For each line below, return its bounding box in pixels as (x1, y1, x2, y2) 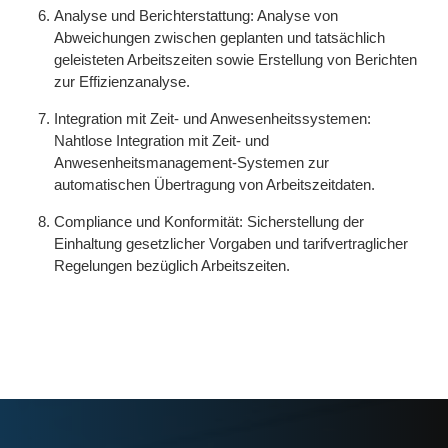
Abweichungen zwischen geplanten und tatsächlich (54, 29, 385, 46)
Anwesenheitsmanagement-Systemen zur (54, 154, 329, 171)
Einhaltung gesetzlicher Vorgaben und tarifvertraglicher (54, 235, 408, 252)
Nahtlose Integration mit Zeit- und (54, 132, 269, 149)
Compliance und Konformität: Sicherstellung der (54, 213, 364, 230)
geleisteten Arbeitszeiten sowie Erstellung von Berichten (54, 51, 417, 68)
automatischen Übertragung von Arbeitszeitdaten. (54, 176, 375, 193)
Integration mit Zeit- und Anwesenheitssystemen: (54, 110, 371, 127)
